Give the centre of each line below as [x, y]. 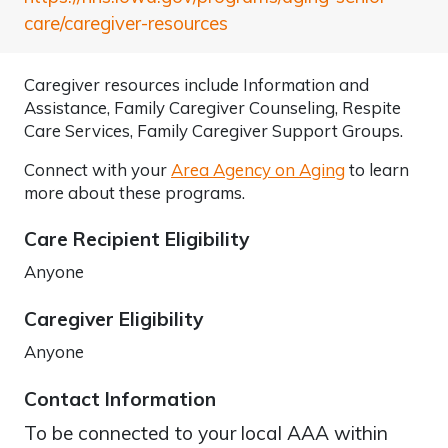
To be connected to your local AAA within [206, 432]
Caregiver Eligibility [113, 318]
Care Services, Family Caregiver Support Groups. [213, 130]
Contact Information [120, 398]
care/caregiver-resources [126, 23]
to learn [377, 169]
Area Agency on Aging [258, 169]
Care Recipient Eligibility [136, 238]
